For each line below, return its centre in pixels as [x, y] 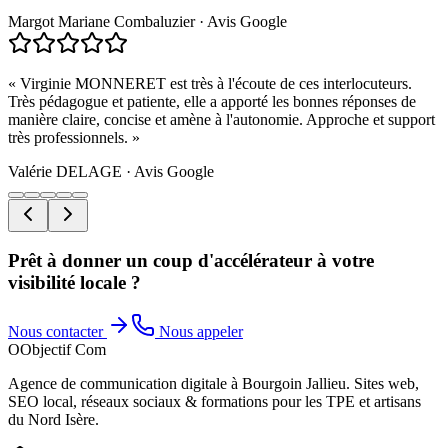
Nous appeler [201, 332]
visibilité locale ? [74, 283]
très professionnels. [68, 137]
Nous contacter [55, 332]
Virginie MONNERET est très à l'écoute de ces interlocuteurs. [216, 83]
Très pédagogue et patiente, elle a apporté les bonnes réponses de [212, 101]
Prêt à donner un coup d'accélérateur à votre [191, 261]
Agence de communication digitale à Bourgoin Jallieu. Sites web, [213, 384]
